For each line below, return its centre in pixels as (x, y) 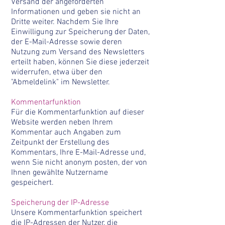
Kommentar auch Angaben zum (66, 133)
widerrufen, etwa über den (57, 72)
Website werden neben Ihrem (62, 123)
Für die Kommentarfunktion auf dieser (78, 113)
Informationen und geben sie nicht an (76, 12)
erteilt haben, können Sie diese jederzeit (80, 62)
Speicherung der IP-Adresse (60, 203)
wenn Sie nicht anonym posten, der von (79, 163)
